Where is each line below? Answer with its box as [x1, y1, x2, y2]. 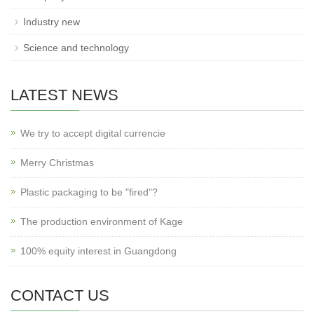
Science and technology [23, 42, 129, 53]
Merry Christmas [20, 157, 94, 168]
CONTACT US [11, 287, 109, 304]
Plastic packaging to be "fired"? [20, 186, 158, 198]
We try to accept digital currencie [20, 128, 165, 139]
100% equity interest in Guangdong [20, 245, 177, 257]
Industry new [23, 16, 80, 27]
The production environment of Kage [20, 216, 183, 227]
